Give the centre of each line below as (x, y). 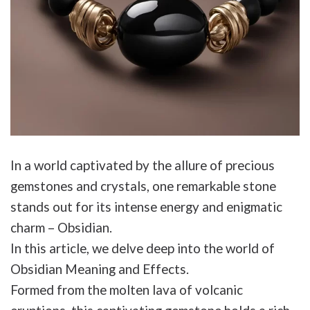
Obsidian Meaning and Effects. (100, 269)
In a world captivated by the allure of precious (143, 165)
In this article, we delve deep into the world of (143, 248)
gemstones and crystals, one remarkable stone (143, 186)
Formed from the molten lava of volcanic (127, 290)
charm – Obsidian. (61, 228)
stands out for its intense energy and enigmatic (146, 207)
